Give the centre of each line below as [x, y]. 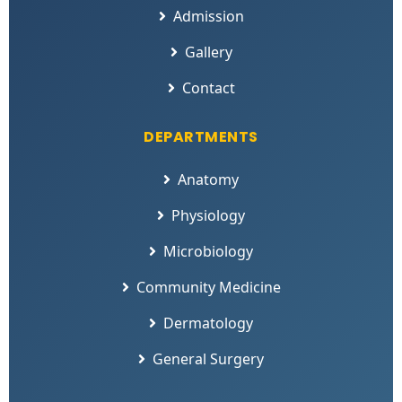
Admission [208, 16]
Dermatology [208, 323]
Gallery [208, 52]
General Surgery [208, 358]
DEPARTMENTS [201, 136]
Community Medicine [208, 287]
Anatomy [208, 179]
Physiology [208, 215]
